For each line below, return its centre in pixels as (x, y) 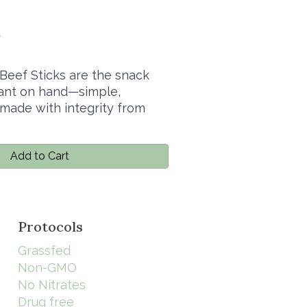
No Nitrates (52, 284)
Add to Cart (40, 156)
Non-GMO (47, 267)
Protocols (50, 226)
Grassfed (44, 250)
